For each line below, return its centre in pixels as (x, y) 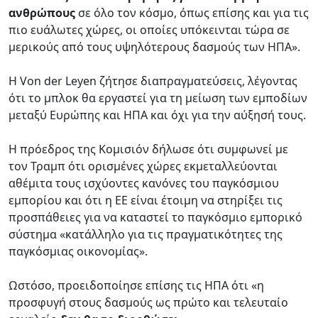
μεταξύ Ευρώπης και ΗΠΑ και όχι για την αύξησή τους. (157, 115)
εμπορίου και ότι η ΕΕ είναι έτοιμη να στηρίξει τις (146, 200)
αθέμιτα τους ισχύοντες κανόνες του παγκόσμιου (144, 183)
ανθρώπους (42, 12)
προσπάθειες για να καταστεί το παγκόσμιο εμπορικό (155, 217)
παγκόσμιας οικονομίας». (78, 251)
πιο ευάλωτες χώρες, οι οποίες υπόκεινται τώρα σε (149, 29)
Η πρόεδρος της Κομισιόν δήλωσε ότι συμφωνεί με (148, 149)
